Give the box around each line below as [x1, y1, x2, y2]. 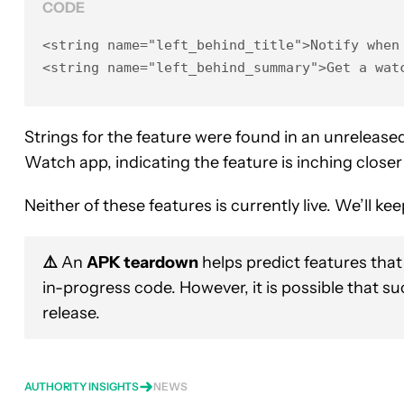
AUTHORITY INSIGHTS [24, 379, 140, 393]
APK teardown [87, 252, 198, 272]
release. [42, 302, 100, 323]
